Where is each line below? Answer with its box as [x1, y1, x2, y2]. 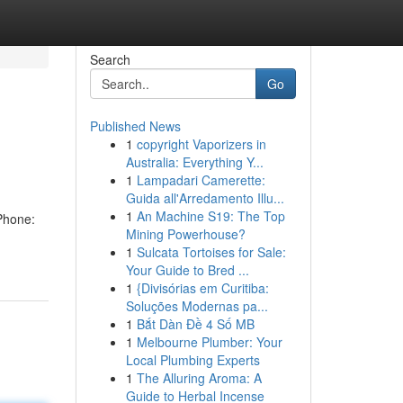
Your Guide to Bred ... [125, 261, 249, 279]
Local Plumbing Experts [125, 351, 260, 369]
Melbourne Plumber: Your [136, 333, 282, 351]
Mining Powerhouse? [125, 225, 246, 243]
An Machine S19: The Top [136, 207, 285, 225]
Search [89, 50, 130, 68]
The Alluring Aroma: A [136, 369, 262, 387]
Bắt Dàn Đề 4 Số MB [136, 315, 255, 333]
